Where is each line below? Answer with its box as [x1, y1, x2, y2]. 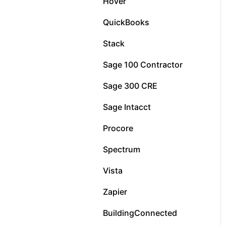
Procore [103, 123, 133, 133]
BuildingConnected [103, 207, 177, 218]
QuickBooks [103, 17, 149, 27]
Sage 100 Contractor [103, 59, 183, 70]
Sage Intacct [103, 101, 151, 112]
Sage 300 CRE [103, 80, 157, 91]
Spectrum [103, 144, 140, 154]
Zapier [103, 186, 127, 197]
